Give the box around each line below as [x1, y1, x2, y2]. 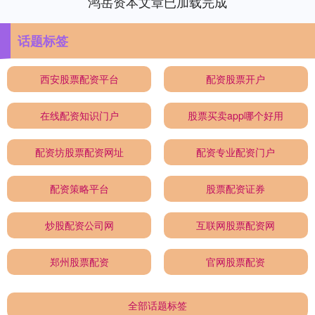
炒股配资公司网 [44, 218, 114, 233]
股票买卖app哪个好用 [188, 108, 284, 123]
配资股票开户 [206, 72, 266, 86]
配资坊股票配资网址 [34, 145, 124, 160]
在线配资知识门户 [39, 108, 119, 123]
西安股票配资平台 [39, 72, 119, 86]
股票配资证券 [206, 181, 266, 196]
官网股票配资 [206, 255, 266, 269]
